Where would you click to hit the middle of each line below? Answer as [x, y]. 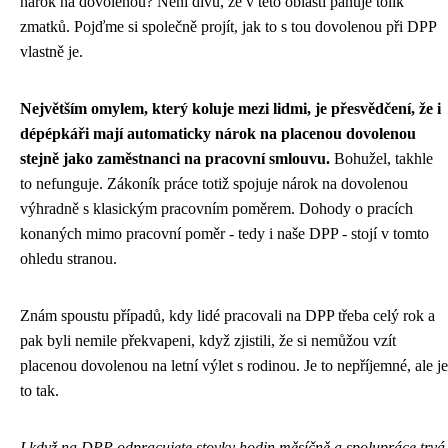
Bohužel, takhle [381, 158]
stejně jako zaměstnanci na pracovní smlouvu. [175, 158]
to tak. [39, 390]
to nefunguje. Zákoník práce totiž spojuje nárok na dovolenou [214, 183]
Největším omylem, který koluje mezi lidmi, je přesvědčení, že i [230, 108]
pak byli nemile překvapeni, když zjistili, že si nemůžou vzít [208, 340]
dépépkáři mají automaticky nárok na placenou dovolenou [218, 133]
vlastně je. [51, 51]
